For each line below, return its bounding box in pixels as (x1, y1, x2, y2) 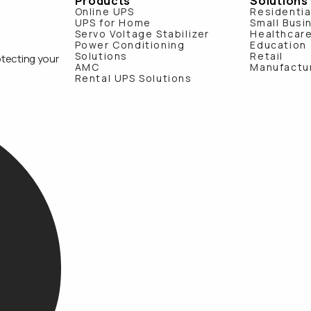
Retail (250, 49, 283, 62)
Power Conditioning (74, 38, 185, 51)
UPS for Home (74, 16, 151, 29)
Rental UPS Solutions (74, 72, 192, 85)
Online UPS (74, 5, 135, 18)
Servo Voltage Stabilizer (74, 27, 210, 40)
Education (250, 38, 307, 51)
